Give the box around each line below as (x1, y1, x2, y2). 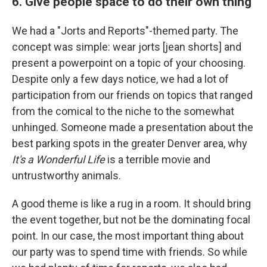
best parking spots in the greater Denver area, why (12, 137, 247, 150)
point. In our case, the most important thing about (12, 229, 244, 243)
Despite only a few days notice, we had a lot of (12, 73, 229, 86)
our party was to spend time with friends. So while (12, 246, 247, 259)
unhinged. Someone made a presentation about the (12, 121, 253, 134)
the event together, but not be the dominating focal (12, 213, 250, 226)
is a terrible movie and (105, 153, 210, 166)
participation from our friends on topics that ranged (12, 89, 253, 102)
